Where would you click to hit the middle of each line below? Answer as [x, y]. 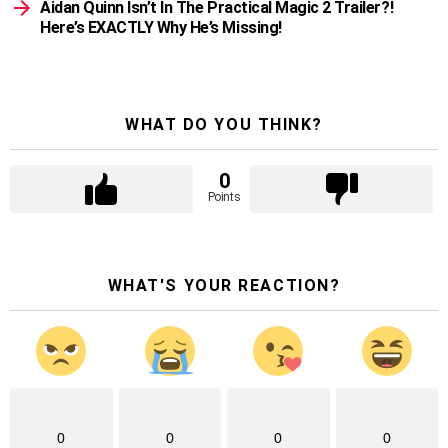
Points [224, 197]
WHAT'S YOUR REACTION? [224, 286]
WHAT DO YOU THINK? [224, 125]
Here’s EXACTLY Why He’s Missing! [161, 28]
